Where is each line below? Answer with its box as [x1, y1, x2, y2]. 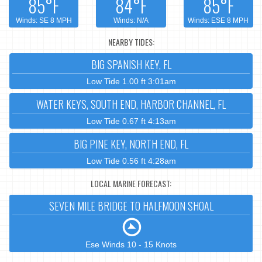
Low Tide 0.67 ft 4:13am [86, 116, 176, 126]
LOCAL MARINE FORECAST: [91, 177, 171, 189]
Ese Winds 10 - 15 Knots [85, 240, 177, 250]
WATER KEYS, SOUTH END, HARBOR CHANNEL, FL [36, 96, 226, 112]
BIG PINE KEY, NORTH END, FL [74, 136, 188, 152]
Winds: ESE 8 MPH [188, 16, 249, 25]
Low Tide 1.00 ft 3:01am [86, 77, 176, 87]
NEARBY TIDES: [108, 35, 154, 48]
